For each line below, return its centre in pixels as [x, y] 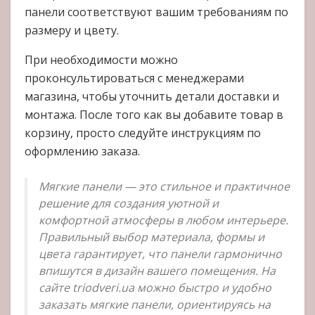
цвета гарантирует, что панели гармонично [160, 254]
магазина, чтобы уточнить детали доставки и [152, 96]
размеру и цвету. [72, 30]
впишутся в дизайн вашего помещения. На [157, 271]
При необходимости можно [101, 59]
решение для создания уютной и [129, 204]
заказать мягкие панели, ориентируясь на [155, 305]
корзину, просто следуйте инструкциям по [143, 133]
